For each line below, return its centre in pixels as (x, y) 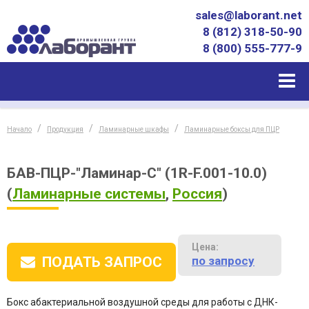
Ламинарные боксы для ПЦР (232, 129)
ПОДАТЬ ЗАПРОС (102, 262)
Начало (19, 129)
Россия (197, 194)
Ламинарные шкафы (134, 129)
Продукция (65, 129)
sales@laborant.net (249, 15)
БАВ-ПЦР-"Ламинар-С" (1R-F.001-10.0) (137, 173)
